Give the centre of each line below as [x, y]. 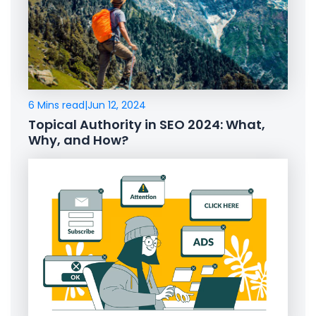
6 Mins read [56, 105]
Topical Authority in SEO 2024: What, [147, 125]
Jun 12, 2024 [117, 105]
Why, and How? [78, 140]
